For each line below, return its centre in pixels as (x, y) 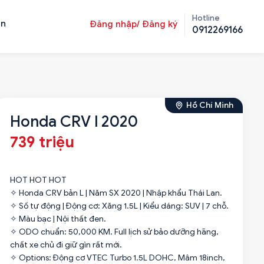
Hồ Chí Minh (210, 105)
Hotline (206, 18)
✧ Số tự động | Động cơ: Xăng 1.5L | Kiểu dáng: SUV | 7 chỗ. (119, 206)
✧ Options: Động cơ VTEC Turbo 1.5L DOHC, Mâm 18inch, (117, 258)
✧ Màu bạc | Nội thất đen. (58, 219)
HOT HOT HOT (38, 180)
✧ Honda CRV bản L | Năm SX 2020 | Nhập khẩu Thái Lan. (116, 193)
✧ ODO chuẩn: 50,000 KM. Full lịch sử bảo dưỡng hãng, (114, 232)
